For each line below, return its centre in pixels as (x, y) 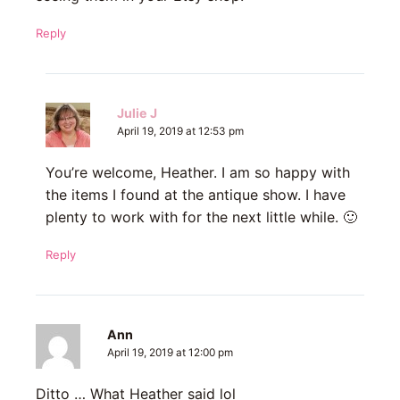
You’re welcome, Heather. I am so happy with (197, 173)
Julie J (137, 113)
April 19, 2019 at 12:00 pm (170, 353)
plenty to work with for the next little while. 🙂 (201, 217)
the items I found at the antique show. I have (195, 195)
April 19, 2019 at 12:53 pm (180, 132)
